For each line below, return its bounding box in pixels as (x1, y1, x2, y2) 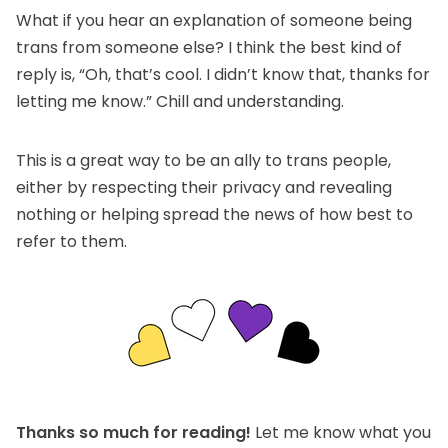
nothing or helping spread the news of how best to (16, 203, 413, 227)
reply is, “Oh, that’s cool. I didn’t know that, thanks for (16, 63, 430, 87)
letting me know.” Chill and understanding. (16, 90, 344, 114)
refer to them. (16, 230, 127, 254)
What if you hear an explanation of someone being (16, 9, 412, 33)
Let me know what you (251, 421, 431, 445)
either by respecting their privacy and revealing (16, 176, 392, 200)
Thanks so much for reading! (16, 421, 251, 445)
